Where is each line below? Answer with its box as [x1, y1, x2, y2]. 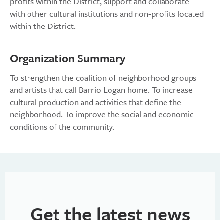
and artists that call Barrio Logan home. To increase [10, 83, 192, 96]
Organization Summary [10, 50, 125, 67]
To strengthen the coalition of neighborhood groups [10, 71, 196, 84]
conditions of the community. [10, 120, 114, 133]
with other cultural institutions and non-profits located [10, 7, 204, 20]
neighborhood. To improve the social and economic [10, 108, 193, 121]
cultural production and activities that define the [10, 96, 181, 109]
